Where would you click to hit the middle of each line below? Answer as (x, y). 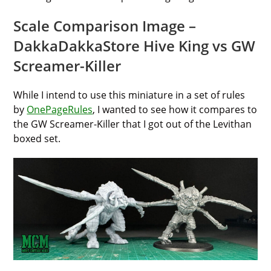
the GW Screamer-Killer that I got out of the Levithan (133, 124)
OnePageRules (60, 109)
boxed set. (37, 138)
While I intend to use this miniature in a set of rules (129, 95)
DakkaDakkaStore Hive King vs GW (135, 45)
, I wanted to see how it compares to (175, 109)
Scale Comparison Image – (105, 25)
